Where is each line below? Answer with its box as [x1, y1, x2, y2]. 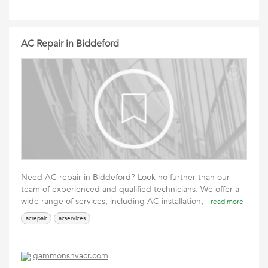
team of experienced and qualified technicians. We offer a [21, 184, 239, 195]
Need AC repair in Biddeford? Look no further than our [21, 172, 230, 183]
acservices [59, 214, 86, 223]
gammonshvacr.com [33, 250, 108, 262]
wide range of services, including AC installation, [21, 196, 211, 207]
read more [211, 197, 243, 206]
